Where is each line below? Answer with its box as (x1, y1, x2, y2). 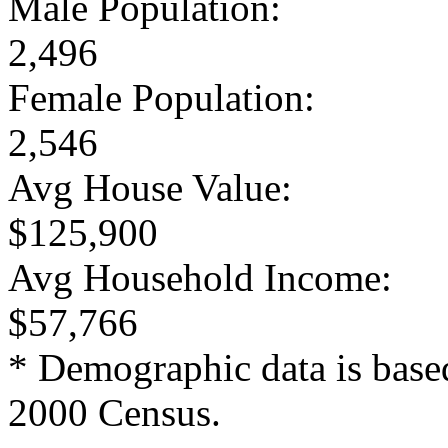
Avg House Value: (8, 165, 292, 209)
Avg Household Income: (8, 255, 392, 299)
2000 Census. (8, 390, 221, 434)
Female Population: (8, 75, 315, 119)
